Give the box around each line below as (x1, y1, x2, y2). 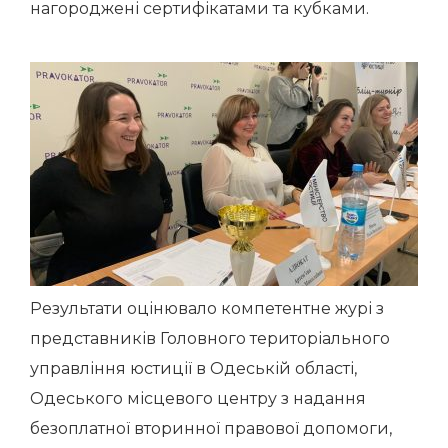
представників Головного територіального (30, 329, 390, 348)
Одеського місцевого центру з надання (30, 389, 366, 408)
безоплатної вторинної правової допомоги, (30, 419, 392, 438)
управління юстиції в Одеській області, (30, 359, 357, 378)
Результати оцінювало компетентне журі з (30, 299, 384, 318)
